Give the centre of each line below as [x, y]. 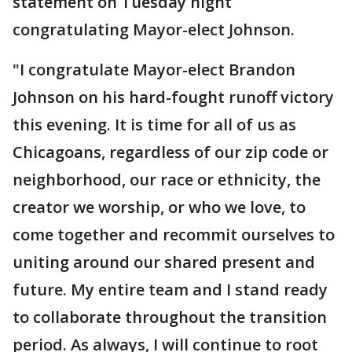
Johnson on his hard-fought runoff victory [173, 97]
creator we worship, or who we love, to [159, 207]
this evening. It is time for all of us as [154, 125]
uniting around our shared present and [164, 262]
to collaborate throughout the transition [170, 317]
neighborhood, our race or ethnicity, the [167, 180]
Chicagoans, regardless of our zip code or [170, 152]
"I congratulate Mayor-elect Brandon [154, 70]
